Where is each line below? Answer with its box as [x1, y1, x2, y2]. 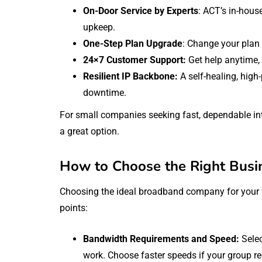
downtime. [83, 87, 126, 98]
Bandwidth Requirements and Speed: [83, 233, 242, 244]
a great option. [60, 125, 119, 137]
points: [60, 202, 88, 213]
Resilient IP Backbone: [83, 70, 180, 82]
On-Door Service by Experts [83, 5, 198, 16]
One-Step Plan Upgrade [83, 37, 182, 49]
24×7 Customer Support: [83, 54, 188, 65]
